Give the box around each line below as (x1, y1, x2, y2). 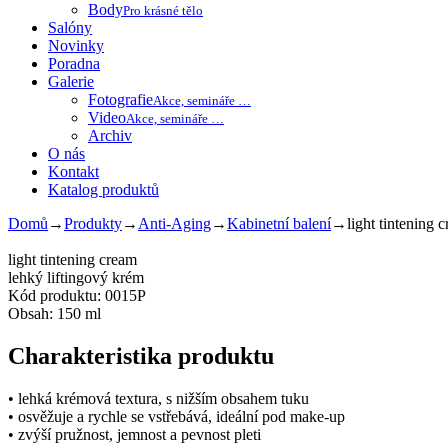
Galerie (48, 73, 94, 90)
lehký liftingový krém (8, 269, 144, 286)
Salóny (48, 19, 92, 36)
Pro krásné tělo (123, 3, 203, 18)
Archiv (88, 127, 132, 144)
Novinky (48, 37, 104, 54)
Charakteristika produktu (8, 342, 274, 369)
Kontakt (48, 163, 99, 180)
